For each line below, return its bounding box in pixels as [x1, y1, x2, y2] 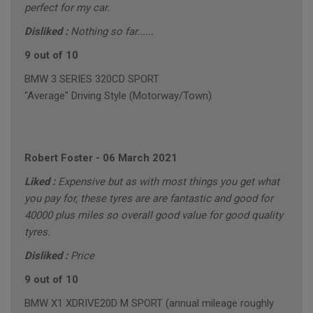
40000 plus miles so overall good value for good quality [24, 209, 283, 222]
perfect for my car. [24, 1, 110, 15]
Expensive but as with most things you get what [58, 175, 279, 189]
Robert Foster [24, 152, 93, 165]
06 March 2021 [103, 152, 177, 165]
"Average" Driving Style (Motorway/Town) [24, 89, 212, 103]
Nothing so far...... [71, 25, 154, 38]
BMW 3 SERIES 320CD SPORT [24, 73, 159, 86]
